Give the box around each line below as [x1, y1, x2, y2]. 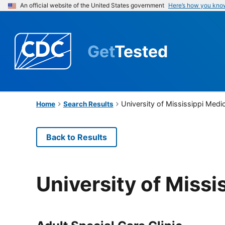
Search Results [63, 99, 114, 108]
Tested [115, 41, 168, 61]
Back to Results [46, 132, 107, 142]
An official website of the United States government [20, 2, 164, 9]
